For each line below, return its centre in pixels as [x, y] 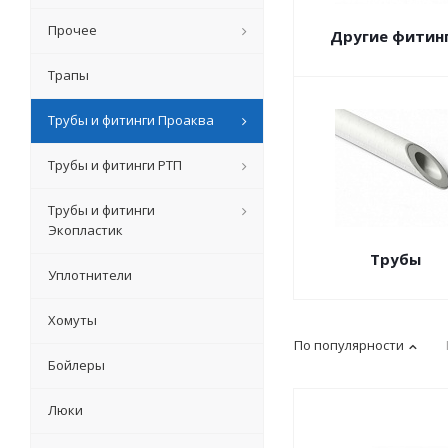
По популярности [349, 345]
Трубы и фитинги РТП [115, 165]
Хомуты [72, 320]
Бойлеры [76, 365]
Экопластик [85, 230]
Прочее [72, 30]
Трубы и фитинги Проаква [131, 120]
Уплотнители [90, 275]
